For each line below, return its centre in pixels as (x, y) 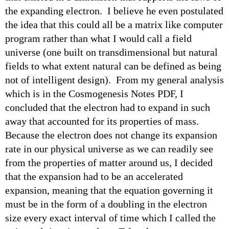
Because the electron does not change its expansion (111, 135)
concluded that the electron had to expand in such (108, 107)
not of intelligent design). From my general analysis (114, 79)
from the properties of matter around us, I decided (109, 162)
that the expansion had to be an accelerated (94, 176)
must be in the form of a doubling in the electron (106, 204)
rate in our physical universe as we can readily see (109, 148)
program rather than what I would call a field (98, 38)
